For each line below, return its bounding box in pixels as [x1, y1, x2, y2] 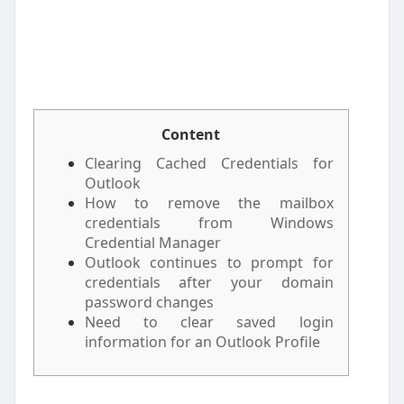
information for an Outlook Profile [84, 332, 320, 352]
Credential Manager [84, 233, 221, 252]
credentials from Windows [84, 213, 334, 233]
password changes [84, 292, 214, 312]
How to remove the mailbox [84, 193, 334, 213]
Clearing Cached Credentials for [84, 153, 334, 173]
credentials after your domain [84, 272, 334, 292]
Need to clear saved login [84, 312, 334, 332]
